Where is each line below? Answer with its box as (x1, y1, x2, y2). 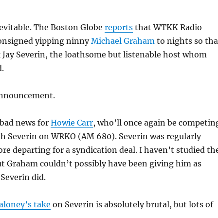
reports (104, 22, 133, 32)
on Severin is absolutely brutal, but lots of (50, 200, 213, 209)
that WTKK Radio (132, 22, 202, 32)
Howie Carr (50, 118, 93, 127)
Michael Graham (91, 36, 155, 46)
